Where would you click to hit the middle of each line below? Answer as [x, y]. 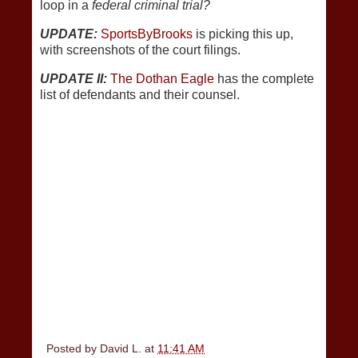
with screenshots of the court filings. [140, 50]
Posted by [73, 348]
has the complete [264, 78]
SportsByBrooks [147, 34]
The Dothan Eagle [162, 78]
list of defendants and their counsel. [140, 94]
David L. [122, 348]
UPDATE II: [74, 78]
